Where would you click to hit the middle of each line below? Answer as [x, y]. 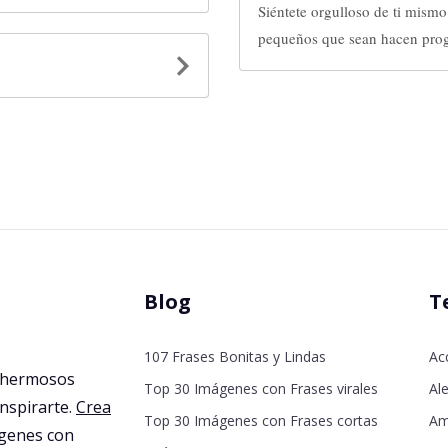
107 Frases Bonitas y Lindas [235, 356]
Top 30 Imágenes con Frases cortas [261, 420]
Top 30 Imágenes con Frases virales [261, 388]
